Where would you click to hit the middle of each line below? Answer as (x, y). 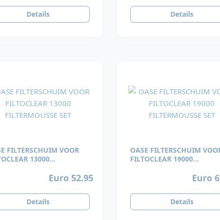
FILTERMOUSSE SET (163, 168)
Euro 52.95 (71, 178)
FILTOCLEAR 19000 (162, 159)
